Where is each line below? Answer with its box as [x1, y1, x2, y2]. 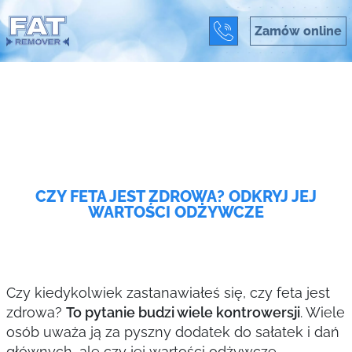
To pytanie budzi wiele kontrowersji [65, 304, 300, 321]
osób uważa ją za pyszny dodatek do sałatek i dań [5, 324, 339, 340]
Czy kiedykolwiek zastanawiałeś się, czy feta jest [5, 284, 330, 301]
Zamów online [254, 23, 342, 38]
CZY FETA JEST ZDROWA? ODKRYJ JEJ [35, 187, 317, 206]
